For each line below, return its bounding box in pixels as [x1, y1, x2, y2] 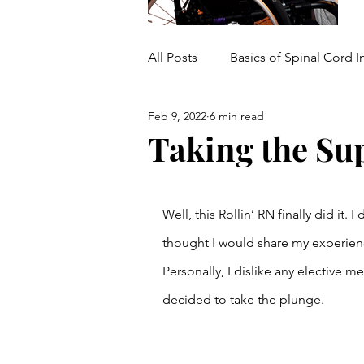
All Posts [148, 50, 197, 65]
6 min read [210, 108, 264, 123]
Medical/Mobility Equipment [180, 115, 346, 130]
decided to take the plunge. [162, 292, 327, 307]
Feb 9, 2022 [148, 108, 206, 123]
